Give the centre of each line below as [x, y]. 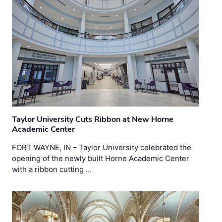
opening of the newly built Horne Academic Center [101, 158]
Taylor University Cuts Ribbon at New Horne [93, 119]
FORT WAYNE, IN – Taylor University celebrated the [102, 147]
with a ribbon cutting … [52, 169]
